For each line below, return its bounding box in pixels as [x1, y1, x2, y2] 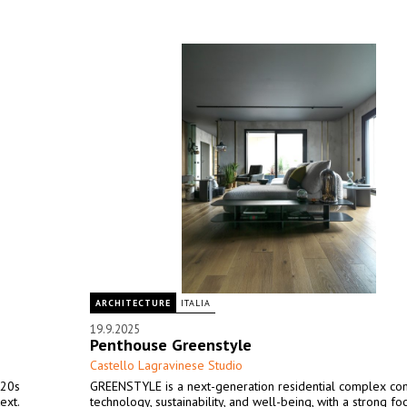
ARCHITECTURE [95, 297, 171, 309]
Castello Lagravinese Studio [90, 357, 243, 373]
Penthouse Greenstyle [90, 334, 252, 355]
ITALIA [181, 297, 211, 309]
